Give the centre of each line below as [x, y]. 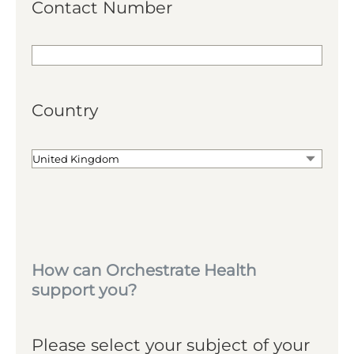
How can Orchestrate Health [144, 271]
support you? [84, 290]
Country [65, 111]
